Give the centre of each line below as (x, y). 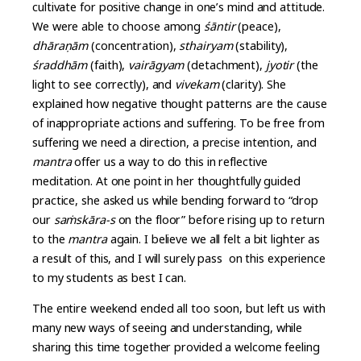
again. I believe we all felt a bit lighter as (214, 239)
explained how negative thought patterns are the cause (180, 103)
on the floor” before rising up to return (220, 219)
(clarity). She (254, 84)
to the (50, 239)
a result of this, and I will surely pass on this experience (179, 258)
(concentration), (134, 45)
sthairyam (206, 45)
